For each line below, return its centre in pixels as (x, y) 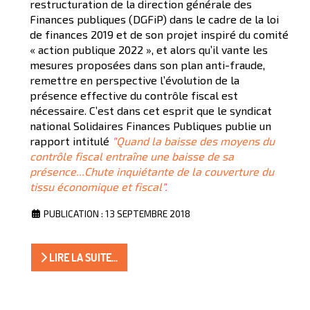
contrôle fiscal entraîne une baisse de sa (132, 156)
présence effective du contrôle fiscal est (134, 95)
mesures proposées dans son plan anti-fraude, (147, 64)
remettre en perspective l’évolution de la (135, 80)
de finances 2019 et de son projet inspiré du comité (159, 34)
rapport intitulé (71, 140)
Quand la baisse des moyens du (195, 140)
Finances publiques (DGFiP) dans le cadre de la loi (154, 19)
